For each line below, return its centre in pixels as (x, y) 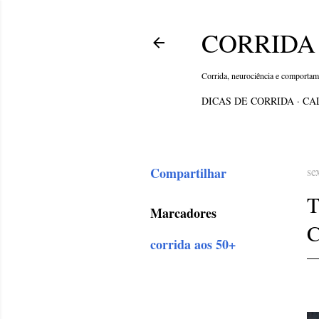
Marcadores (183, 213)
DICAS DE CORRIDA (248, 101)
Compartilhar (188, 173)
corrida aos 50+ (193, 244)
